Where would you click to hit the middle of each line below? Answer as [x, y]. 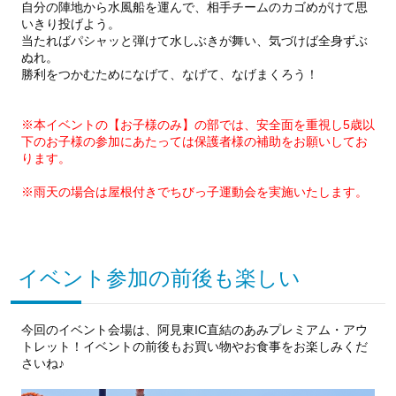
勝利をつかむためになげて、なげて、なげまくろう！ [170, 75]
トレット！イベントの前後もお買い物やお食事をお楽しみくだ [194, 347]
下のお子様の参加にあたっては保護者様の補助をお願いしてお [194, 142]
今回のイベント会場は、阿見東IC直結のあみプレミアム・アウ [194, 330]
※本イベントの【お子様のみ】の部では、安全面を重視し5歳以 [198, 125]
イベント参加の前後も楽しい [159, 278]
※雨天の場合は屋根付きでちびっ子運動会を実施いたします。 [194, 192]
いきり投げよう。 [71, 24]
